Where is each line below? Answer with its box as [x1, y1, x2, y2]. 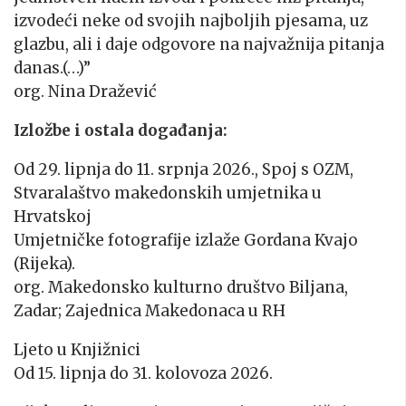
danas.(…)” [14, 58, 91, 79]
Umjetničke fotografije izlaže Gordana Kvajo [14, 230, 358, 251]
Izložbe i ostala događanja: [14, 121, 227, 141]
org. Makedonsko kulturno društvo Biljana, [14, 277, 348, 298]
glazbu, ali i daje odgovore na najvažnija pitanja [14, 34, 384, 55]
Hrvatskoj [14, 207, 92, 227]
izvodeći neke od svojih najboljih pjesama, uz [14, 11, 368, 32]
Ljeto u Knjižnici [14, 340, 140, 361]
